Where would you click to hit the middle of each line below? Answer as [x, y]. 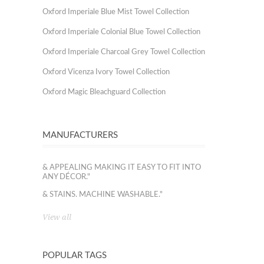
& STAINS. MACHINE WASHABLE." [103, 195]
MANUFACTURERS [80, 135]
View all [57, 217]
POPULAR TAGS [75, 255]
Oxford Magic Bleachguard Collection [104, 92]
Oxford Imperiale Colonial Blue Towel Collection [121, 32]
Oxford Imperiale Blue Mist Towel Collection [116, 12]
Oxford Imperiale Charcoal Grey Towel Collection [124, 52]
